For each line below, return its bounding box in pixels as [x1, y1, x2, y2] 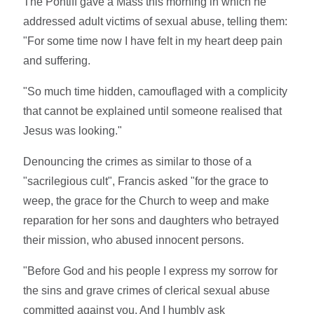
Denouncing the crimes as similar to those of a [23, 155, 252, 168]
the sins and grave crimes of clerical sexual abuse [23, 284, 271, 296]
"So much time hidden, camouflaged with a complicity [23, 85, 288, 97]
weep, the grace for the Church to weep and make [23, 194, 270, 207]
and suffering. [23, 54, 91, 67]
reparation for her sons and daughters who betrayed [23, 214, 280, 226]
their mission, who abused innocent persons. [23, 233, 245, 246]
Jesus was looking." [23, 124, 123, 137]
